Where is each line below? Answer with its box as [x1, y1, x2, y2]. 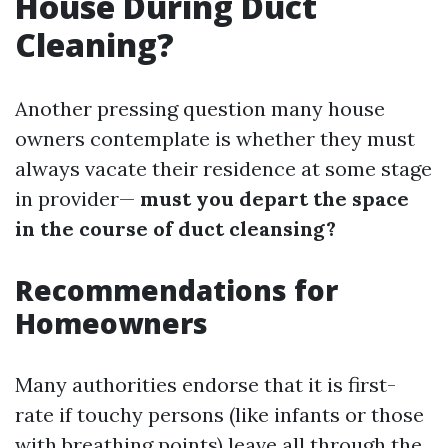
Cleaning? [15, 23, 174, 66]
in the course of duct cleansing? [15, 216, 336, 241]
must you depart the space [135, 186, 409, 211]
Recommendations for [15, 271, 338, 309]
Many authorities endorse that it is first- [15, 372, 396, 397]
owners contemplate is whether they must [15, 126, 415, 151]
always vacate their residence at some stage [15, 156, 432, 181]
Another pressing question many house [15, 96, 385, 121]
